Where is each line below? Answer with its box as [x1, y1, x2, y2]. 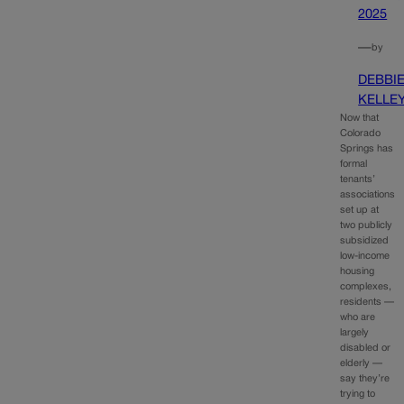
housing [340, 267, 375, 277]
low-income [340, 252, 390, 262]
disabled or [340, 344, 391, 353]
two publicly [340, 221, 393, 231]
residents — [340, 298, 395, 308]
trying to [340, 390, 376, 399]
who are [340, 313, 376, 323]
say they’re [340, 374, 390, 384]
